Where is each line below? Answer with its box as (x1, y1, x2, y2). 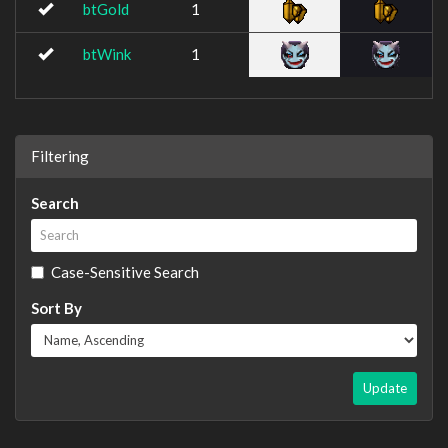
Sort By (31, 298, 82, 317)
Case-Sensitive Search (51, 262, 199, 281)
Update (363, 379, 407, 396)
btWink (83, 45, 131, 63)
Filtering (31, 146, 89, 165)
